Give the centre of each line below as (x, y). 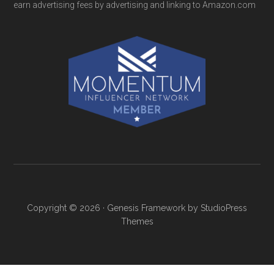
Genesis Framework (146, 208)
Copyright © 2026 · (67, 208)
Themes (137, 221)
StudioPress (224, 208)
